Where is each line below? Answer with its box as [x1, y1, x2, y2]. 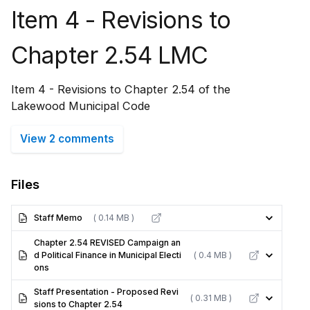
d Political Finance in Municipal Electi [34, 250, 181, 260]
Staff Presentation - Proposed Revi [34, 286, 179, 297]
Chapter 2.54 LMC [11, 41, 208, 69]
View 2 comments [20, 132, 114, 145]
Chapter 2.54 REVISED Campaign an [34, 237, 181, 248]
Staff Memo [34, 212, 82, 223]
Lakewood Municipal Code [11, 99, 150, 113]
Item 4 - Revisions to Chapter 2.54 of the [11, 82, 230, 96]
